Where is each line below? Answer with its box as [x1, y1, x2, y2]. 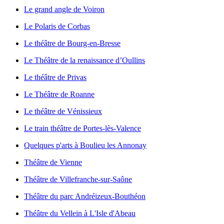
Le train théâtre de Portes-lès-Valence [24, 124, 141, 133]
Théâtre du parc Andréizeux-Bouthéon [24, 192, 145, 201]
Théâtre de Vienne [24, 158, 82, 167]
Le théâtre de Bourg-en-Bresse [24, 39, 120, 48]
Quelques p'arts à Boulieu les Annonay [24, 141, 146, 150]
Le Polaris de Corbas [24, 22, 90, 31]
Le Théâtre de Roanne [24, 90, 94, 99]
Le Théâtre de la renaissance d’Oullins [24, 56, 145, 65]
